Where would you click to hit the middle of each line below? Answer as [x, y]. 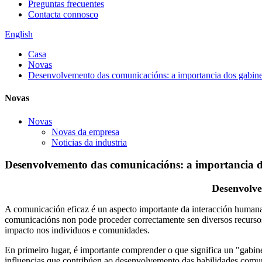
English [19, 34]
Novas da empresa [85, 132]
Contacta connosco [63, 14]
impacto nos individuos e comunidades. [77, 230]
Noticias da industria [89, 142]
